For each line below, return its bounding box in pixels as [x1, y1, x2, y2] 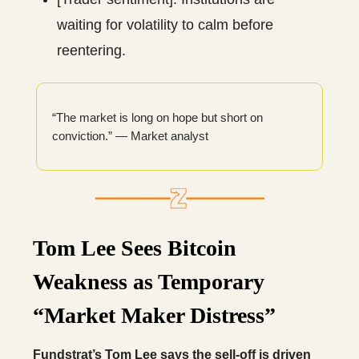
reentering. [57, 42, 126, 58]
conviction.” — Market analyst [52, 128, 208, 143]
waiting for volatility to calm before [57, 16, 273, 33]
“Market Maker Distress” [33, 302, 276, 328]
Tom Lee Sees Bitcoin [33, 235, 236, 260]
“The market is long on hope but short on [52, 110, 263, 124]
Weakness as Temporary [33, 268, 264, 294]
